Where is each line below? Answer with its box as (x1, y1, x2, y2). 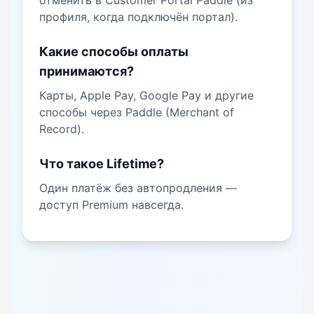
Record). (39, 122, 84, 136)
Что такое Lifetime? (39, 156, 164, 171)
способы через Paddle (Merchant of (39, 105, 234, 119)
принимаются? (39, 64, 134, 78)
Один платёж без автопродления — (39, 181, 237, 195)
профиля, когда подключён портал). (39, 10, 238, 24)
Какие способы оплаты (39, 44, 189, 59)
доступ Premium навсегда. (39, 198, 184, 212)
